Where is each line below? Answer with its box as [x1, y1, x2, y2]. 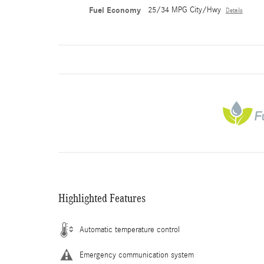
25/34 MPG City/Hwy [147, 5, 221, 15]
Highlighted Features [58, 192, 146, 204]
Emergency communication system [80, 250, 194, 260]
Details [225, 7, 243, 14]
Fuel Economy [88, 5, 141, 15]
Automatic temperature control [80, 225, 180, 235]
